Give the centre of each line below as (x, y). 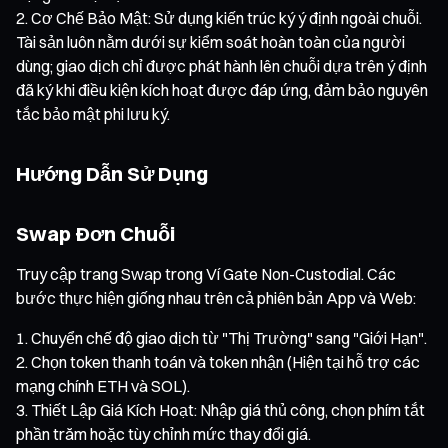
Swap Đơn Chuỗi (95, 233)
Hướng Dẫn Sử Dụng (112, 173)
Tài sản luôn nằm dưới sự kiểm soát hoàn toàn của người (210, 41)
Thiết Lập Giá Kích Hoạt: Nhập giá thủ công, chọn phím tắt (228, 409)
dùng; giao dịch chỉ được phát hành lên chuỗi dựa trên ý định (221, 65)
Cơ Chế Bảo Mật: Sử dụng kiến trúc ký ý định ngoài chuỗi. (226, 17)
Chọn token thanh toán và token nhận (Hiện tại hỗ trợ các (225, 361)
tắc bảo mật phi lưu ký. (93, 113)
